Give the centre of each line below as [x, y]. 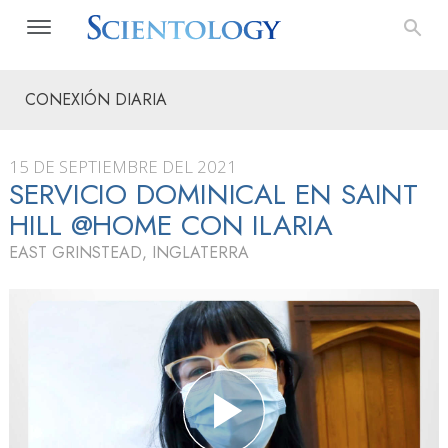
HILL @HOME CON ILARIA [171, 225]
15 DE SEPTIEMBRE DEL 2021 [123, 166]
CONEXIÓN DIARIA [96, 99]
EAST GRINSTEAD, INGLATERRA [129, 252]
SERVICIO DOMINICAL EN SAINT [214, 194]
